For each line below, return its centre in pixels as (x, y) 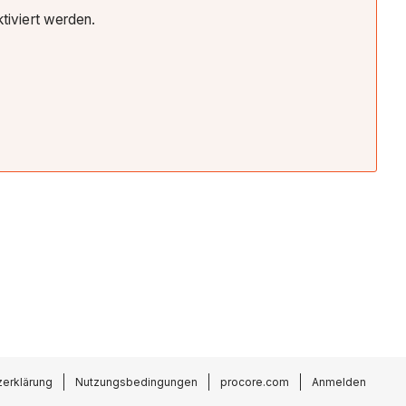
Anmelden (339, 382)
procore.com (255, 382)
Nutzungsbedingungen (136, 382)
